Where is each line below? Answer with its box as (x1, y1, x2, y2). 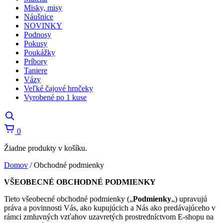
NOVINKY (24, 21, 62, 30)
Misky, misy (24, 3, 62, 12)
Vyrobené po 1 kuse (24, 93, 87, 102)
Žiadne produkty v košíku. (4, 144, 87, 152)
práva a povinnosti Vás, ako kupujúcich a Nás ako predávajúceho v (4, 204, 216, 212)
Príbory (24, 57, 47, 66)
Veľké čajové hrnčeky (24, 84, 93, 93)
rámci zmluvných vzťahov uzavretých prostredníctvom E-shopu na (4, 213, 214, 221)
